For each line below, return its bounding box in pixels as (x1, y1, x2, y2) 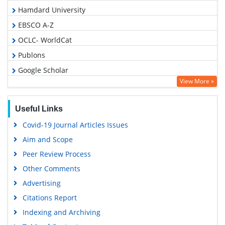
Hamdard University (16, 5, 85, 15)
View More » (180, 76, 214, 85)
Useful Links (15, 104, 63, 113)
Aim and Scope (22, 134, 73, 144)
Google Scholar (16, 65, 68, 75)
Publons (16, 50, 45, 60)
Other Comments (22, 163, 80, 173)
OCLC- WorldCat (16, 35, 72, 45)
